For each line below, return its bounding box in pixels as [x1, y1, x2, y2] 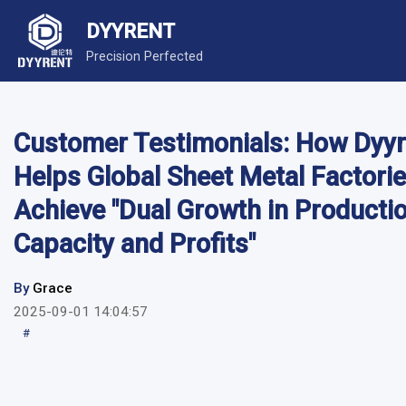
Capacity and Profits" [14, 228, 256, 259]
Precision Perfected [86, 48, 203, 64]
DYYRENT [86, 18, 175, 43]
